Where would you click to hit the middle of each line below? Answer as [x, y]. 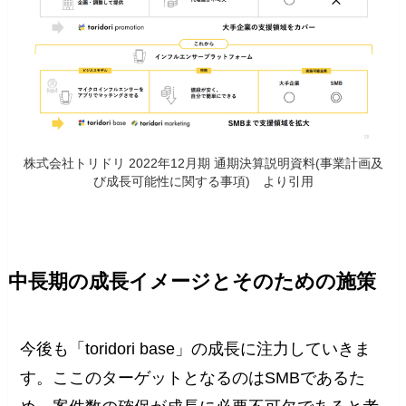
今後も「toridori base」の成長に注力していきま [196, 348]
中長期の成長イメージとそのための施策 [192, 281]
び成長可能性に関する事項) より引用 [203, 181]
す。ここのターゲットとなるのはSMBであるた [193, 377]
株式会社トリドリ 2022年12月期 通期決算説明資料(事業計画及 [203, 163]
